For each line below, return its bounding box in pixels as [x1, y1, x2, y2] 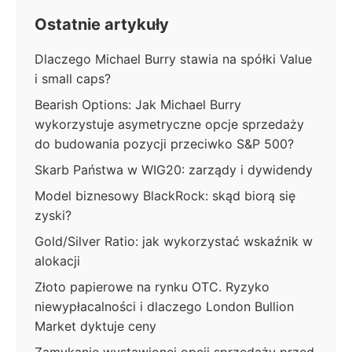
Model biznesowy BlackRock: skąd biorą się [35, 188, 295, 203]
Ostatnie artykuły [35, 15, 169, 34]
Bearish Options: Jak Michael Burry [35, 97, 241, 112]
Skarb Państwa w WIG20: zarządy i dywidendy [35, 162, 313, 178]
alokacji [35, 253, 80, 269]
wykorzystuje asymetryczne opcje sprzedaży [35, 116, 304, 132]
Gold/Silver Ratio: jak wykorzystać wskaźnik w [35, 233, 313, 249]
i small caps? [35, 71, 111, 86]
